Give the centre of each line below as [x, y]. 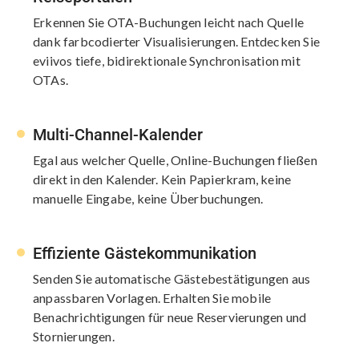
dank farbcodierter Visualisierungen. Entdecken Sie [177, 41]
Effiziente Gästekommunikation [145, 253]
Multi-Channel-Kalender [118, 134]
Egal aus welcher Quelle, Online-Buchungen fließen [175, 159]
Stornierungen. [74, 336]
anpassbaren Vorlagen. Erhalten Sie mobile [152, 297]
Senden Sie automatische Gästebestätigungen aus [172, 278]
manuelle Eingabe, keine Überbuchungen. [148, 198]
